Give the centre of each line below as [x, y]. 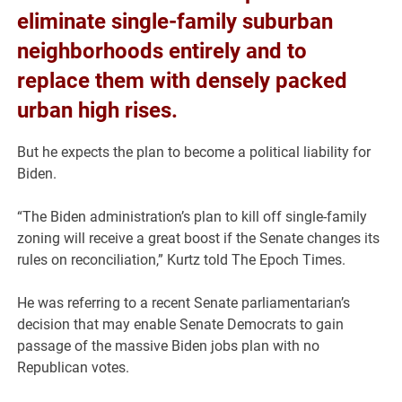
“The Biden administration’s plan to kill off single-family [192, 217]
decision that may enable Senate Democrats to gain [181, 325]
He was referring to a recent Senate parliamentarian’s [184, 303]
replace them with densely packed [183, 81]
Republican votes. [74, 368]
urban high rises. [98, 111]
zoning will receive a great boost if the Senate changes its [199, 239]
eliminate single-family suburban [175, 22]
